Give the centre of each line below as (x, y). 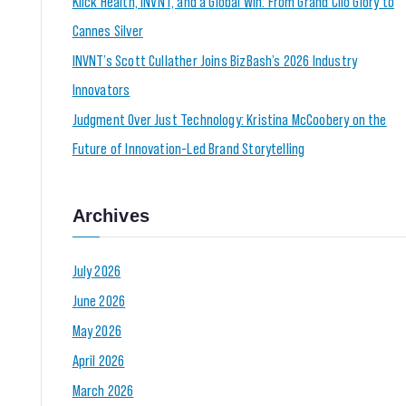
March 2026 (103, 389)
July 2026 (97, 270)
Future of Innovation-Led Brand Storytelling (188, 147)
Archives (111, 215)
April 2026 (98, 359)
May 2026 (97, 329)
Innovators (101, 88)
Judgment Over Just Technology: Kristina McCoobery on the (229, 118)
